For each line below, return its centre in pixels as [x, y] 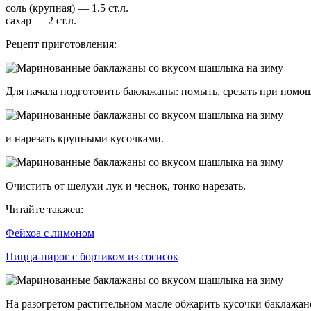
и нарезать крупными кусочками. [85, 138]
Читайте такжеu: [44, 209]
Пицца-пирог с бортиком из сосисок [92, 256]
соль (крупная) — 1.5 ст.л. [67, 8]
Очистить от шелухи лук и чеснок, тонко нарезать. [126, 185]
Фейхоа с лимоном [50, 233]
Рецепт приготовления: [61, 44]
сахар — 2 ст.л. [41, 20]
